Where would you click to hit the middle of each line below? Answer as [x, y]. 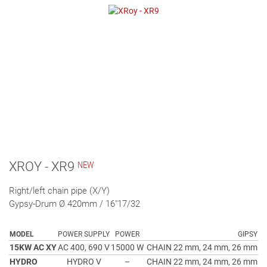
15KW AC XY [33, 247]
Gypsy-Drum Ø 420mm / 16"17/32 [74, 204]
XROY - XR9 [42, 167]
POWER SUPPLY [84, 234]
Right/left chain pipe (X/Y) [59, 191]
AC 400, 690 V [84, 247]
